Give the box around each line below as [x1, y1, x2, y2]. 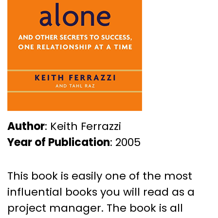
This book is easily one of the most [7, 168, 192, 183]
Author [7, 118, 45, 134]
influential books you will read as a [7, 184, 195, 200]
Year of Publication [7, 134, 110, 150]
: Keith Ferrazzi [45, 118, 121, 134]
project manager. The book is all [7, 200, 183, 216]
